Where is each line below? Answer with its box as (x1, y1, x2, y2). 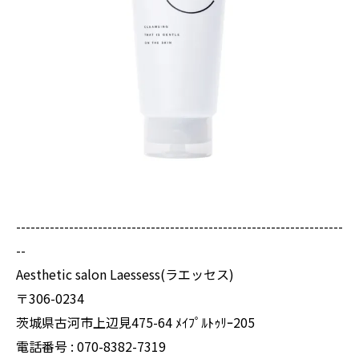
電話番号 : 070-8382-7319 (16, 337, 166, 356)
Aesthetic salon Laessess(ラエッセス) (16, 264, 234, 284)
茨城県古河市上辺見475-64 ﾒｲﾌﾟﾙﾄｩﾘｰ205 (16, 313, 255, 332)
